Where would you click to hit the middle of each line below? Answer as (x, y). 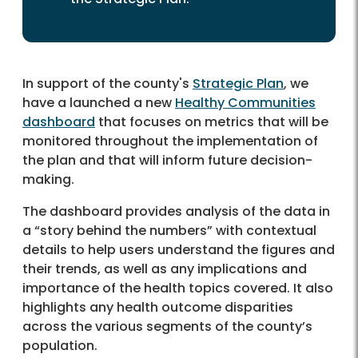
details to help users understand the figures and (179, 250)
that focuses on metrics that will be (212, 122)
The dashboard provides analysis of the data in (176, 212)
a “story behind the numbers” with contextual (169, 231)
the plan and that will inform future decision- (167, 161)
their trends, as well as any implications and (165, 269)
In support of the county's (107, 84)
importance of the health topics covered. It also (178, 288)
